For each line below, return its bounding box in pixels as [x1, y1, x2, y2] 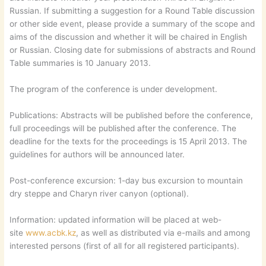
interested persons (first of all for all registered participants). [9, 240, 240, 251]
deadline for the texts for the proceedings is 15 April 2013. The [9, 136, 248, 146]
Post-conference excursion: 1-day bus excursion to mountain [9, 175, 243, 185]
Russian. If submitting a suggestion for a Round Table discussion [9, 6, 255, 16]
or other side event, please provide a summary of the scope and [9, 19, 255, 29]
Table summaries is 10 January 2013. [9, 58, 151, 68]
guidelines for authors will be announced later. [9, 149, 185, 159]
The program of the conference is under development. [9, 84, 218, 94]
